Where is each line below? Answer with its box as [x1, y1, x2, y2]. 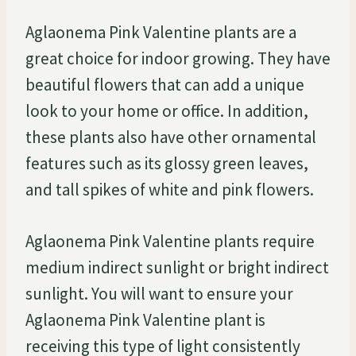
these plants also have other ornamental [25, 126, 316, 148]
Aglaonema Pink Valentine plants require [25, 230, 315, 252]
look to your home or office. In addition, [25, 99, 308, 122]
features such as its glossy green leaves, [25, 152, 308, 174]
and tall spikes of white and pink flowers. [25, 178, 314, 200]
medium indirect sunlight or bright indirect [25, 256, 329, 278]
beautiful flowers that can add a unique [25, 73, 304, 95]
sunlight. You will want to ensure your [25, 282, 293, 304]
